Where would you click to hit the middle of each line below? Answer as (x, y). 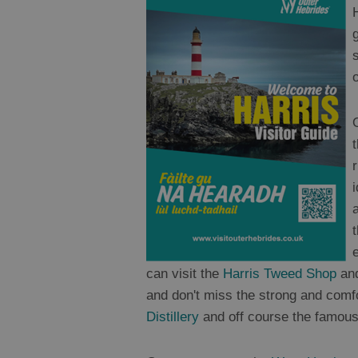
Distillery (173, 317)
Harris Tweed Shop (280, 274)
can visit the (185, 274)
